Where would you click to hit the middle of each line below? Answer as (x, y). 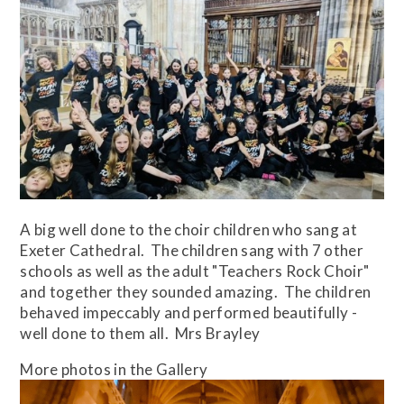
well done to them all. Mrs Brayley (140, 334)
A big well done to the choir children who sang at (189, 230)
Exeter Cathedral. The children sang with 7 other (192, 251)
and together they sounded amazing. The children (196, 292)
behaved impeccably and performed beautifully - (189, 313)
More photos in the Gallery (114, 370)
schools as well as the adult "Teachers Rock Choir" (195, 271)
